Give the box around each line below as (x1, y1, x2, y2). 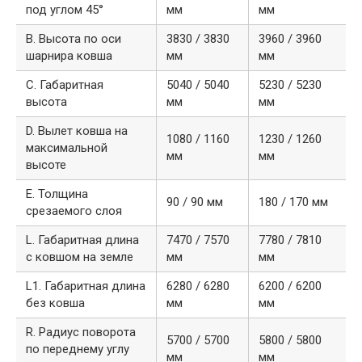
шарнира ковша (26, 48, 112, 64)
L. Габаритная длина (26, 233, 139, 248)
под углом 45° (26, 2, 103, 18)
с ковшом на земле (26, 250, 133, 265)
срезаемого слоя (26, 204, 122, 219)
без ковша (26, 296, 85, 311)
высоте (26, 158, 66, 173)
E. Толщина (26, 187, 88, 202)
